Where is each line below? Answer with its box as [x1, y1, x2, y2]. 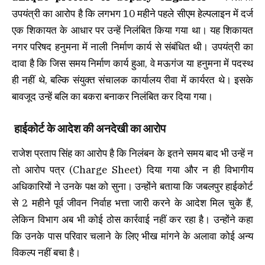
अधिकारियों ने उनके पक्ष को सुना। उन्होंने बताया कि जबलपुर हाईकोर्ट [12, 180, 253, 193]
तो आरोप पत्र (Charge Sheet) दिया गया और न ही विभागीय [12, 163, 253, 177]
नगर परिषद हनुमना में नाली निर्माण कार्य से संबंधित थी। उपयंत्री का [12, 40, 253, 53]
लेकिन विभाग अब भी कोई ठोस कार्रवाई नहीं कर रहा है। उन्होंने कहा [12, 213, 253, 227]
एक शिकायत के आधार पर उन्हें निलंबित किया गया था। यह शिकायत [12, 23, 253, 37]
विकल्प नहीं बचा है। [12, 246, 80, 260]
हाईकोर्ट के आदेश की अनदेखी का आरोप [12, 121, 166, 135]
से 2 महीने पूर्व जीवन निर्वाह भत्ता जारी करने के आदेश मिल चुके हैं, [12, 196, 253, 210]
